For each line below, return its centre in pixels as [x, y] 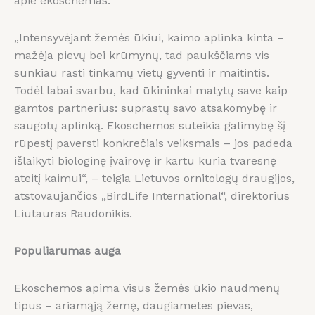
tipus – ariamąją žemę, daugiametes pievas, [134, 306]
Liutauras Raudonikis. [73, 214]
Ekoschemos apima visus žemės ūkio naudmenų [147, 288]
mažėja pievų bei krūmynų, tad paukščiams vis [142, 56]
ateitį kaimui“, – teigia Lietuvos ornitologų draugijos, [154, 179]
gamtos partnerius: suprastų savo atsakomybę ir [146, 108]
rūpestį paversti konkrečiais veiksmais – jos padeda [153, 143]
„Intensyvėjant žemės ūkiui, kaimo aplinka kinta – [149, 38]
